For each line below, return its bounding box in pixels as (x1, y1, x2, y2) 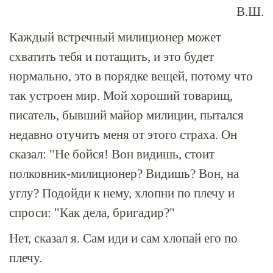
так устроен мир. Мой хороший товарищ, (9, 88, 233, 103)
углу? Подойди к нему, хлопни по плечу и (9, 186, 235, 200)
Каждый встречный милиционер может (9, 30, 221, 44)
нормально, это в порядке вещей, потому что (9, 69, 253, 83)
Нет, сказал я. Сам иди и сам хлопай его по (9, 231, 238, 246)
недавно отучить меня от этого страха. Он (9, 127, 237, 142)
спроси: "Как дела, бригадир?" (9, 205, 175, 220)
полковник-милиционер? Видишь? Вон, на (9, 166, 239, 181)
